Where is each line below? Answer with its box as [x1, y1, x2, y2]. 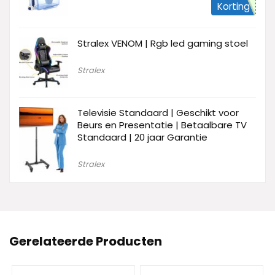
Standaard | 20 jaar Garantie [77, 131, 207, 144]
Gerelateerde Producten [9, 233, 162, 250]
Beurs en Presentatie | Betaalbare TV [77, 118, 247, 132]
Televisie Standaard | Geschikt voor [77, 106, 239, 120]
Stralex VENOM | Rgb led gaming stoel [77, 36, 248, 50]
